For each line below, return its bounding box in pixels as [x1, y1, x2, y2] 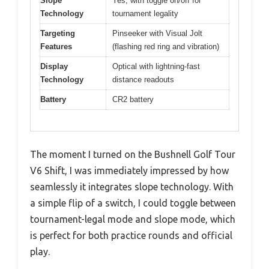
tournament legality [112, 9, 178, 19]
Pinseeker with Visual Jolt [112, 29, 202, 38]
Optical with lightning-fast [112, 62, 200, 71]
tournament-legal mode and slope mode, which [30, 213, 235, 225]
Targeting [40, 29, 75, 38]
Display [40, 62, 68, 71]
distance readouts [112, 75, 174, 85]
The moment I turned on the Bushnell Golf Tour [30, 148, 235, 160]
